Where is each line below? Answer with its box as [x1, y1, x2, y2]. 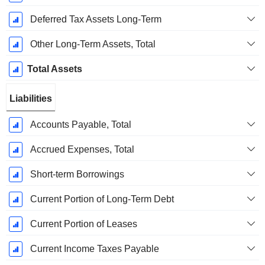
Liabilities [9, 93, 52, 104]
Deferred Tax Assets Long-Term [30, 14, 161, 25]
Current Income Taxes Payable [30, 244, 159, 254]
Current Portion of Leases [30, 219, 137, 230]
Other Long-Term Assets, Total [30, 39, 156, 50]
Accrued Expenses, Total [30, 144, 134, 155]
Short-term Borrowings [30, 169, 124, 180]
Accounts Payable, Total [30, 119, 131, 130]
